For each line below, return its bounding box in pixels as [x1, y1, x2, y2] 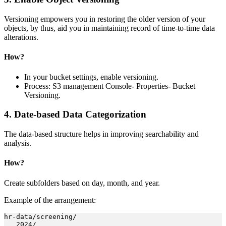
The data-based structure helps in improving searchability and [4, 130, 199, 139]
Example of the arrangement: [4, 195, 96, 204]
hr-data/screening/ [4, 212, 77, 220]
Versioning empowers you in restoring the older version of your [4, 15, 205, 24]
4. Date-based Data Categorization [4, 109, 146, 120]
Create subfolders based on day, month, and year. [4, 178, 160, 187]
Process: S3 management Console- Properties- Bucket [24, 81, 195, 90]
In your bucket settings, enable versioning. [24, 72, 158, 81]
